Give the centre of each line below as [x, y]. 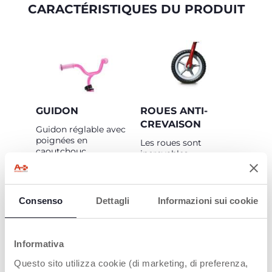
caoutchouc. [63, 151]
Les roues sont [171, 143]
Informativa [39, 244]
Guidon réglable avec [81, 129]
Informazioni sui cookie [208, 201]
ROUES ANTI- [174, 111]
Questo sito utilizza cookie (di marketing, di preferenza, [131, 263]
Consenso [41, 201]
